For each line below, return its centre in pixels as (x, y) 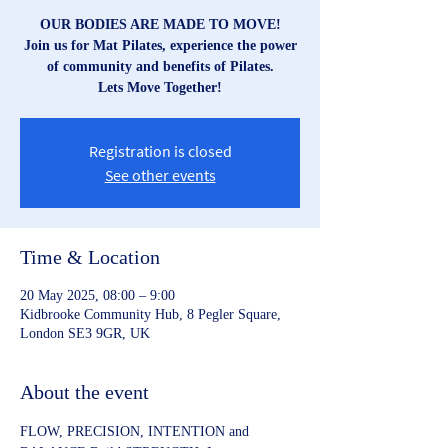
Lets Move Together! (160, 87)
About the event (84, 392)
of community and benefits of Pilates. (160, 66)
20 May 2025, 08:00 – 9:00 (97, 295)
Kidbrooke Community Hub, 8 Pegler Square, (150, 314)
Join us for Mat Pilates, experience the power (160, 45)
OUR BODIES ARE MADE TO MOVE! (160, 24)
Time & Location (90, 257)
